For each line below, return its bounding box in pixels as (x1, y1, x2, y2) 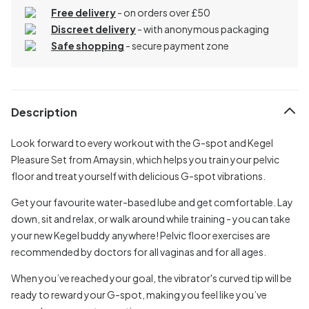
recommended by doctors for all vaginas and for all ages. (11, 245, 266, 258)
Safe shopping (51, 39, 124, 52)
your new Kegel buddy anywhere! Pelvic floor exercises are (11, 228, 270, 241)
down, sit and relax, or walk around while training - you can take (11, 212, 290, 225)
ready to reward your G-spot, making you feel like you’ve (11, 288, 267, 301)
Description (11, 105, 77, 120)
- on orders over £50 (117, 6, 210, 19)
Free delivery (51, 6, 116, 19)
